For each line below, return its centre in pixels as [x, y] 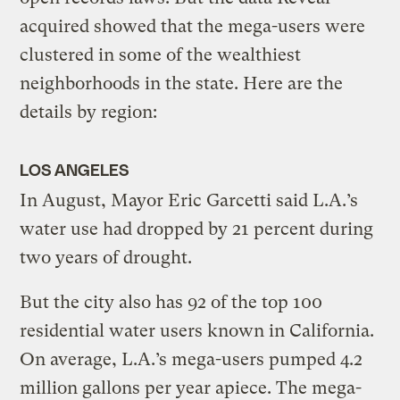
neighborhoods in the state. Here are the [182, 84]
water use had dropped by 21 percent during [197, 229]
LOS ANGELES [74, 170]
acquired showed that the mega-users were [193, 27]
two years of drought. [106, 258]
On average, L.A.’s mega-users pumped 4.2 [192, 360]
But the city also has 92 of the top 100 [171, 303]
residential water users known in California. [197, 331]
